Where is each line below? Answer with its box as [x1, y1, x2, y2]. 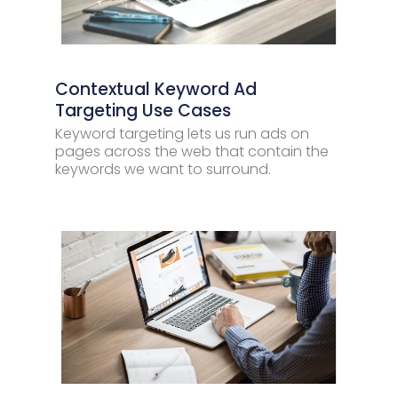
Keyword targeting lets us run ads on [55, 123, 309, 144]
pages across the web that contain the [55, 141, 329, 162]
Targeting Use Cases [55, 99, 231, 123]
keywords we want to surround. [55, 159, 271, 179]
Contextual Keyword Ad [55, 77, 257, 101]
